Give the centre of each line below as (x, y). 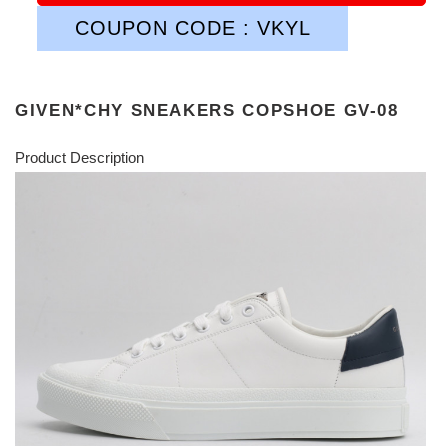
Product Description (79, 158)
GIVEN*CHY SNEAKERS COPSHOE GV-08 (207, 109)
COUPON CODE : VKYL (192, 28)
